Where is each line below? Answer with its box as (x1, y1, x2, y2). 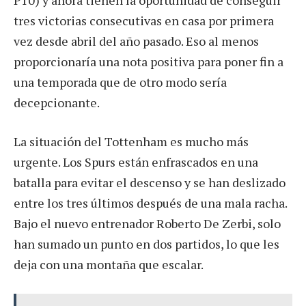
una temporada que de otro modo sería (14, 73, 227, 90)
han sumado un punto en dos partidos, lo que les (14, 236, 279, 253)
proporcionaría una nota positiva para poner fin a (14, 53, 283, 70)
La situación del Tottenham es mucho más (14, 133, 249, 150)
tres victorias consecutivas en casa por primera (14, 12, 274, 29)
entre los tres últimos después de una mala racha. (14, 195, 287, 212)
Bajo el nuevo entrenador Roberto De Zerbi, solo (14, 215, 281, 232)
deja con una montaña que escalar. (14, 256, 204, 273)
